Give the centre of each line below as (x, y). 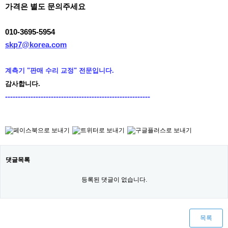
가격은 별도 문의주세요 (46, 6)
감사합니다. (23, 84)
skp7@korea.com (36, 45)
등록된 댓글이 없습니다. (114, 180)
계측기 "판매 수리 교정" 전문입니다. (60, 70)
